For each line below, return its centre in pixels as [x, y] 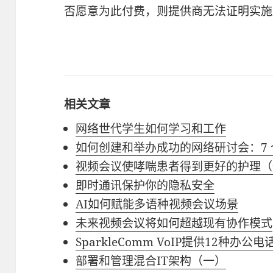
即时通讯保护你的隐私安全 [145, 185]
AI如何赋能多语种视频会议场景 [157, 204]
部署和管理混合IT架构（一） [151, 261]
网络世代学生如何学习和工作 [151, 129]
